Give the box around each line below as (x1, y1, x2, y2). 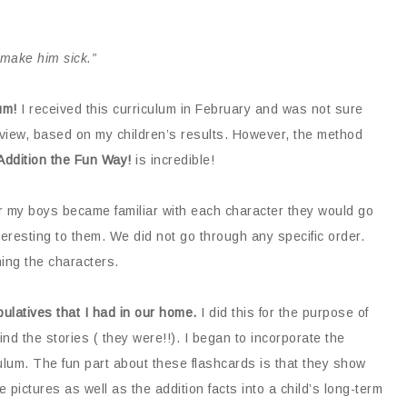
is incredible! (131, 153, 214, 167)
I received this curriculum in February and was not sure (16, 102, 363, 116)
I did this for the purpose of (196, 305, 369, 320)
